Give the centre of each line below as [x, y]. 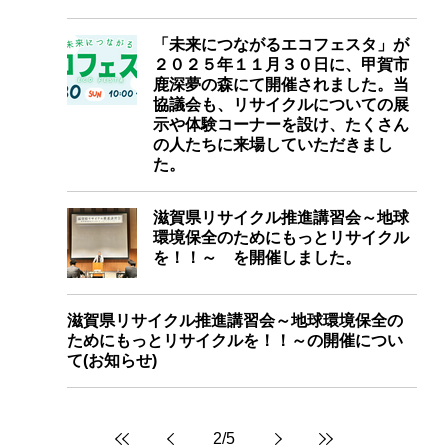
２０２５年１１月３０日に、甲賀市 [281, 65]
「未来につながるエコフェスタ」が [281, 45]
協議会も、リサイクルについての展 [281, 105]
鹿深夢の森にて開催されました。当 [281, 85]
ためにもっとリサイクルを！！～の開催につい [235, 341]
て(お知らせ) [112, 361]
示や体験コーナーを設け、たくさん [281, 125]
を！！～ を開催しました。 [257, 258]
